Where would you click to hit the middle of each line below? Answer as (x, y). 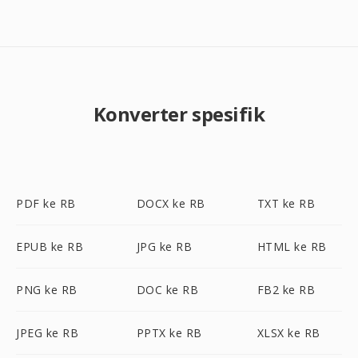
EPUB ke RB (50, 247)
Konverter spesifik (179, 114)
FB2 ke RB (286, 290)
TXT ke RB (286, 203)
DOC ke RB (167, 290)
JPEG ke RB (47, 333)
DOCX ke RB (171, 203)
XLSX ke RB (288, 333)
